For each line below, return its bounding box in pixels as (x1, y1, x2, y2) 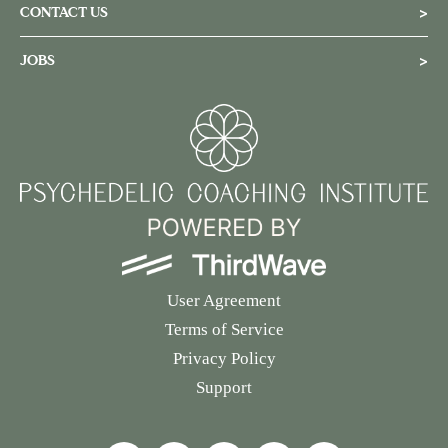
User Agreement (167, 290, 281, 310)
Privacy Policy (172, 348, 276, 368)
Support (196, 377, 252, 397)
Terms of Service (164, 319, 284, 339)
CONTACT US (20, 3, 108, 23)
